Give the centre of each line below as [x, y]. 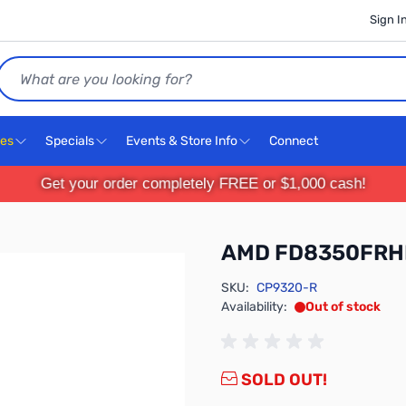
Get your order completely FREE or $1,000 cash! [203, 184]
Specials [70, 141]
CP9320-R [287, 288]
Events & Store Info [182, 141]
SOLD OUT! [282, 380]
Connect [295, 141]
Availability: [254, 307]
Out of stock [343, 307]
